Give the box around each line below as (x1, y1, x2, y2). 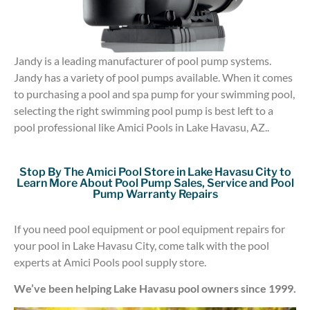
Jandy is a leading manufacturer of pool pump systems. (14, 54, 271, 68)
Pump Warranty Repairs (92, 187, 218, 201)
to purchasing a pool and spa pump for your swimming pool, (14, 87, 295, 101)
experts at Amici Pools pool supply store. (14, 255, 206, 268)
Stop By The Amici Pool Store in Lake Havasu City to (19, 165, 291, 179)
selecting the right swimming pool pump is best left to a (14, 104, 273, 118)
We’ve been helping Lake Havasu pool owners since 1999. (14, 282, 296, 295)
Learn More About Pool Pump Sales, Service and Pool (16, 176, 294, 190)
